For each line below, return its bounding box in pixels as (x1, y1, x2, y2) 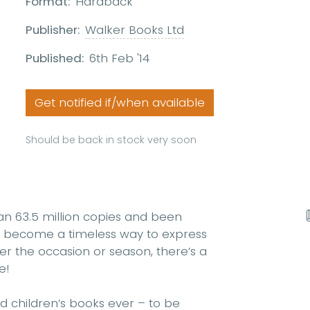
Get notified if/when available (35, 94, 206, 111)
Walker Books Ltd (85, 21, 185, 39)
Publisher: (26, 21, 80, 39)
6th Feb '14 (89, 50, 150, 67)
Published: (26, 50, 84, 67)
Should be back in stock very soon (26, 133, 197, 147)
